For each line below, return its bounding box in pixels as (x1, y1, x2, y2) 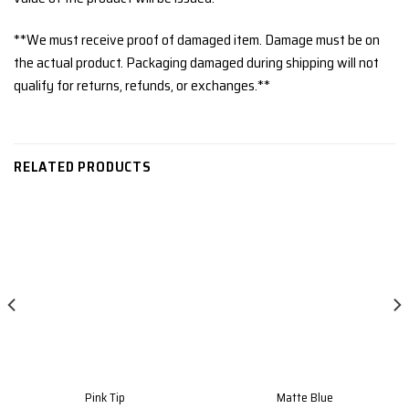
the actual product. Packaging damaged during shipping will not (14, 51, 379, 75)
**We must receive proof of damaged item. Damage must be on (14, 28, 380, 52)
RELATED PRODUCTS (14, 155, 152, 179)
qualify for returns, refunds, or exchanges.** (14, 74, 270, 98)
